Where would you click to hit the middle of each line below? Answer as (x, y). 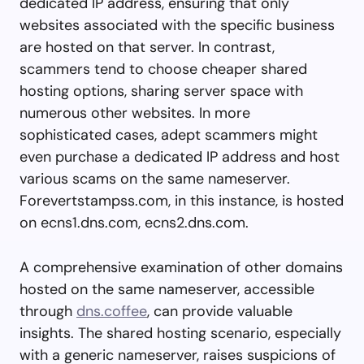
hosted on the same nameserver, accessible (167, 289)
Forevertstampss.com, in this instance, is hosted (182, 200)
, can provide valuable (220, 311)
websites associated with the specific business (177, 25)
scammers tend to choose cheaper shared (163, 69)
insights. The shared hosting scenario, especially (180, 333)
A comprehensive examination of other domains (181, 267)
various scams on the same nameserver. (155, 178)
